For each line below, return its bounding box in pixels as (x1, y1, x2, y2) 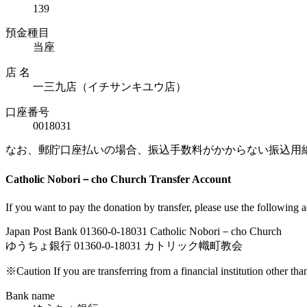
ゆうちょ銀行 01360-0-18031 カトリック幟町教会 (5, 239, 243, 251)
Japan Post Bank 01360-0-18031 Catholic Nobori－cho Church (5, 225, 282, 237)
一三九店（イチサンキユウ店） (33, 81, 186, 93)
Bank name (5, 289, 55, 302)
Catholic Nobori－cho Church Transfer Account (5, 173, 231, 185)
